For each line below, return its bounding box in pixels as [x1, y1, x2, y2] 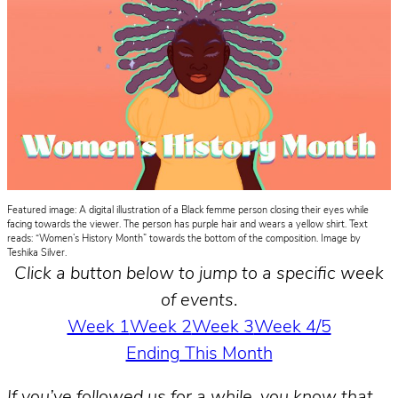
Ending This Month [125, 345, 273, 363]
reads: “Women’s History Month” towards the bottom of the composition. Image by [7, 234, 361, 244]
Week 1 [67, 318, 130, 337]
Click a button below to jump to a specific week [14, 265, 384, 283]
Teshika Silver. [7, 248, 67, 259]
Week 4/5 [253, 318, 331, 337]
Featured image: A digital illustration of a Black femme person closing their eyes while [7, 205, 369, 216]
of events [161, 291, 234, 310]
